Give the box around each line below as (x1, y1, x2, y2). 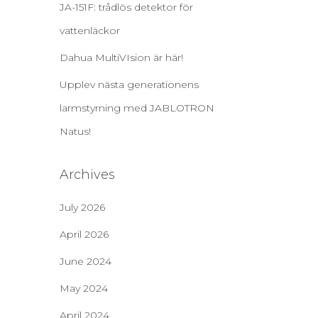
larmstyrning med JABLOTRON (59, 102, 214, 114)
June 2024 (59, 255, 111, 268)
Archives (59, 167, 115, 182)
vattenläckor (59, 24, 120, 37)
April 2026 (59, 228, 109, 241)
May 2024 (59, 282, 108, 295)
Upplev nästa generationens (59, 78, 199, 91)
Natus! (59, 125, 91, 138)
